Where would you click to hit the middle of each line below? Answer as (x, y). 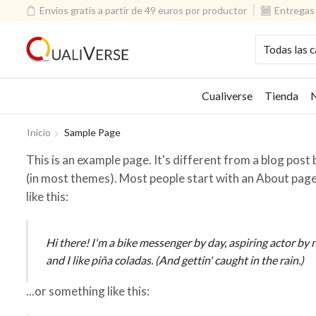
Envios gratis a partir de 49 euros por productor (143, 10)
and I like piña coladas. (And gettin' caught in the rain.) (175, 260)
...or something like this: (88, 291)
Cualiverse (227, 96)
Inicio (39, 132)
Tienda (282, 96)
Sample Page (92, 132)
